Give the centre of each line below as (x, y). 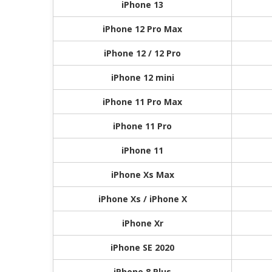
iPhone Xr (142, 223)
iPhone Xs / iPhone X (142, 199)
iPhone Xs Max (142, 174)
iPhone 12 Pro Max (142, 29)
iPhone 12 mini (142, 77)
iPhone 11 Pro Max (142, 101)
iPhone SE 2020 (142, 247)
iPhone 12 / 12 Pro (142, 53)
